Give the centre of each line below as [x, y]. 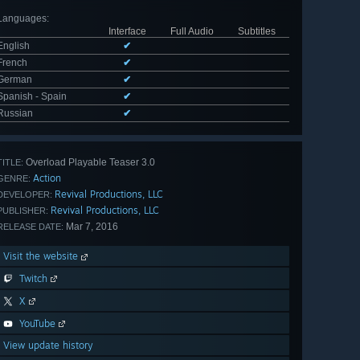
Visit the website [42, 256]
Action [47, 178]
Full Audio [192, 32]
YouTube [37, 324]
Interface [127, 32]
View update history [48, 346]
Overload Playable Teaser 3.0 [89, 163]
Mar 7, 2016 [91, 227]
